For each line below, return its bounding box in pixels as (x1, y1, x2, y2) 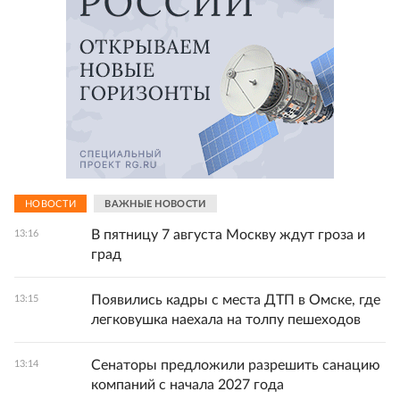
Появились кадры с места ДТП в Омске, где (91, 293, 380, 308)
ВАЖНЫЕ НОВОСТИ (104, 198, 206, 209)
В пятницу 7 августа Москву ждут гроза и (91, 228, 365, 243)
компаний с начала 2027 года (91, 378, 284, 393)
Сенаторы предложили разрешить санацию (91, 358, 380, 373)
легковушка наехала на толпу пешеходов (91, 312, 361, 328)
